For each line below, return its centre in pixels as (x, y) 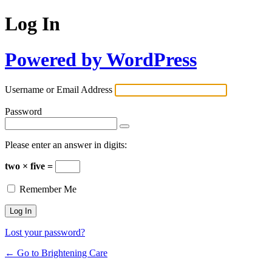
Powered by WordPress (101, 59)
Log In (32, 24)
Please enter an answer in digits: (66, 145)
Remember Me (48, 189)
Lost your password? (45, 233)
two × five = (30, 166)
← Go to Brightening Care (56, 253)
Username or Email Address (59, 90)
